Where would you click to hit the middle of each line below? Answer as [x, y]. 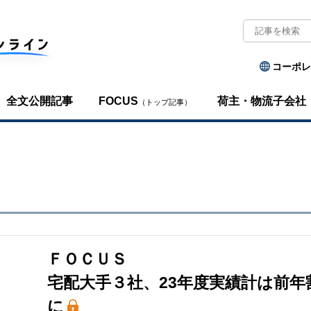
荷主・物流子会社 [262, 101]
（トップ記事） [165, 102]
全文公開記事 [40, 101]
